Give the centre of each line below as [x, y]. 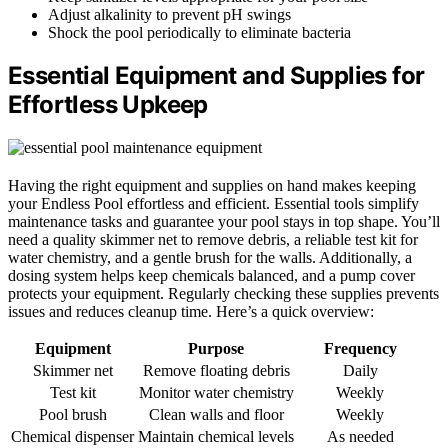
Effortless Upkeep [108, 105]
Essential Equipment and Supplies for [216, 76]
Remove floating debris [216, 371]
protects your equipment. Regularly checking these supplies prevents [223, 294]
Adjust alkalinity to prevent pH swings [169, 14]
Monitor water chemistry [216, 393]
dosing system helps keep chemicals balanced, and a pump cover [211, 276]
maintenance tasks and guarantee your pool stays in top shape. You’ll [224, 222]
